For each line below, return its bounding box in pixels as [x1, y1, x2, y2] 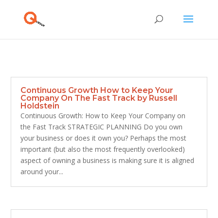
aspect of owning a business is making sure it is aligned [20, 156, 195, 165]
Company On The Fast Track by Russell [20, 93, 178, 103]
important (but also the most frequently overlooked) [20, 145, 185, 154]
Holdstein [20, 101, 60, 110]
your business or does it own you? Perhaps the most [20, 133, 187, 143]
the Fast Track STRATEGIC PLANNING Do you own [20, 122, 183, 131]
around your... [20, 167, 64, 176]
